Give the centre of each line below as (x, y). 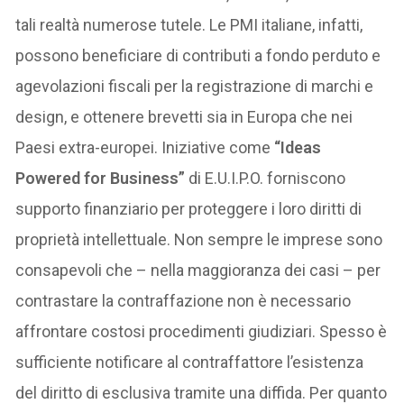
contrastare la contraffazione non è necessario (184, 301)
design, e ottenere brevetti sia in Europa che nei (184, 117)
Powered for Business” (102, 179)
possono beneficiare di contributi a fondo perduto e (198, 56)
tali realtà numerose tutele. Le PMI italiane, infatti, (189, 25)
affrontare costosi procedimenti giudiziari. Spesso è (202, 332)
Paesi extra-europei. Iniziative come (143, 148)
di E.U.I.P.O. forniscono (267, 179)
